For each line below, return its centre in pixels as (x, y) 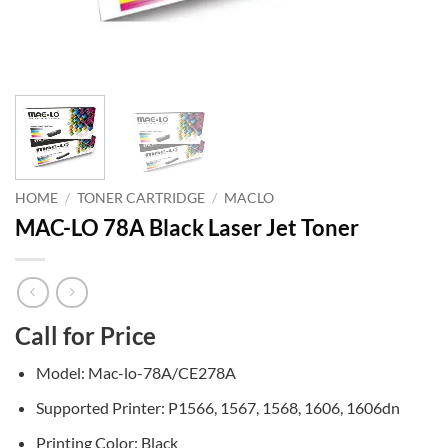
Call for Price (85, 336)
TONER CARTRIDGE (141, 197)
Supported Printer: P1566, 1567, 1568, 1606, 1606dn (217, 407)
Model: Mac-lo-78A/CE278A (135, 373)
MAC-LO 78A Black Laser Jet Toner (187, 227)
